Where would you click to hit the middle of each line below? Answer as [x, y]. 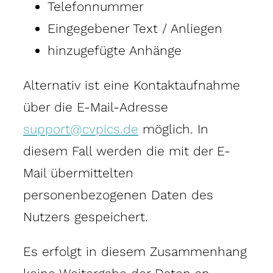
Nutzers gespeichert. [86, 216]
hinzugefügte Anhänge [115, 50]
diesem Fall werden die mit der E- [127, 151]
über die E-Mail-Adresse [96, 107]
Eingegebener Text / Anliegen [135, 28]
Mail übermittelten [78, 172]
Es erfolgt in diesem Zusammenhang [135, 251]
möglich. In [173, 129]
